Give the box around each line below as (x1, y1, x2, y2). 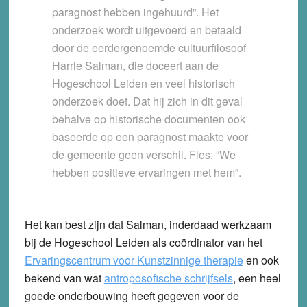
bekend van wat (24, 270, 104, 286)
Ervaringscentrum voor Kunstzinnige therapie (24, 252, 243, 269)
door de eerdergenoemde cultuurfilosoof (51, 40, 246, 56)
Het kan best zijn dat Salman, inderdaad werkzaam (24, 217, 271, 233)
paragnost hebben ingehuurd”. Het (51, 4, 219, 21)
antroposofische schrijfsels (103, 270, 233, 286)
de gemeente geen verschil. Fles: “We (51, 147, 236, 163)
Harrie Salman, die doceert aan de (51, 58, 219, 74)
